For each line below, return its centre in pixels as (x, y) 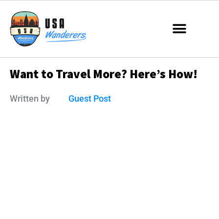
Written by (30, 98)
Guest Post (90, 99)
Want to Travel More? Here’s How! (104, 74)
